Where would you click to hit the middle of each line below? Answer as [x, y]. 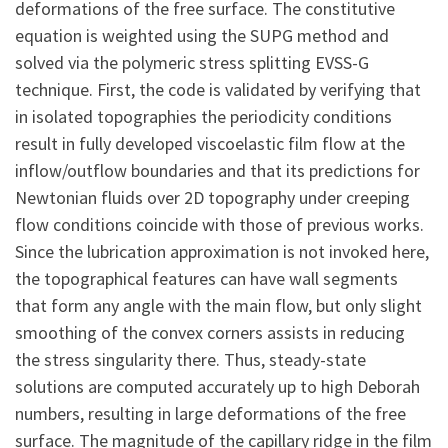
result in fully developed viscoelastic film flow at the [210, 144]
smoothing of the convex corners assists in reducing [210, 333]
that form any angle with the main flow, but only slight [218, 306]
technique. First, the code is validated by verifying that [218, 90]
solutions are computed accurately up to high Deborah [217, 387]
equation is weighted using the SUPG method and [202, 36]
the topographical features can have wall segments [206, 279]
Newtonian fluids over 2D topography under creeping [212, 198]
